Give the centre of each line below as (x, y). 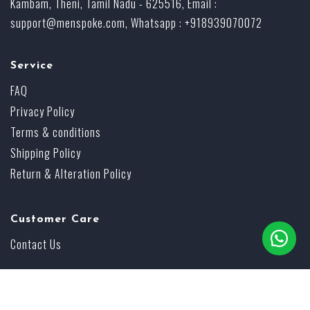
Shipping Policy (46, 153)
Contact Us (36, 244)
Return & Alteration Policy (71, 173)
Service (32, 65)
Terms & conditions (56, 132)
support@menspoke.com (68, 22)
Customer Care (55, 219)
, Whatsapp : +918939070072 (194, 22)
